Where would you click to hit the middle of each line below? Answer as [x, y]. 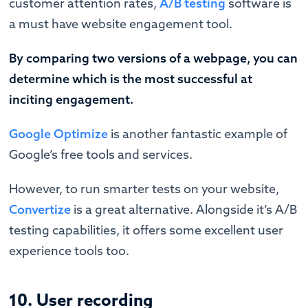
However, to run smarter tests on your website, [144, 188]
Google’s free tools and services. [102, 154]
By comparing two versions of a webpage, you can [154, 58]
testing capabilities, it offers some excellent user [146, 230]
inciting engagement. [73, 99]
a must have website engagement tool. [122, 23]
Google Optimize [59, 133]
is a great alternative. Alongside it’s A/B [184, 209]
